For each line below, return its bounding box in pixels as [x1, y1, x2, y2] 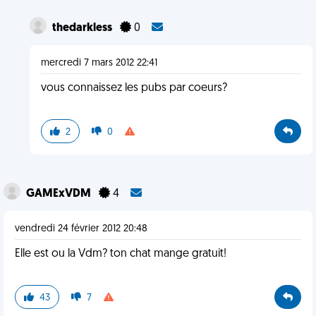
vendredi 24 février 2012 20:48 [15, 224, 147, 234]
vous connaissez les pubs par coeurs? [40, 83, 227, 94]
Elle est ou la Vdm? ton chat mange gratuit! [15, 248, 226, 260]
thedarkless [51, 23, 114, 34]
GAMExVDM [26, 188, 93, 200]
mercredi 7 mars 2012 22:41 [40, 58, 157, 68]
